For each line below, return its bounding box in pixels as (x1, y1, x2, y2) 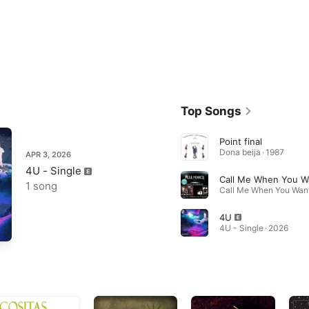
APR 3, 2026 (26, 150, 71, 159)
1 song (26, 179, 57, 192)
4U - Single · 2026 (219, 223, 288, 233)
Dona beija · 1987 (219, 147, 284, 157)
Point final (219, 136, 262, 147)
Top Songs (180, 104, 241, 118)
